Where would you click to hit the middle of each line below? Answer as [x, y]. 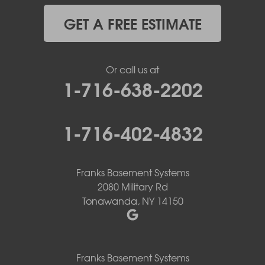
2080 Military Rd [132, 186]
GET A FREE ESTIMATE [132, 23]
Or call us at [132, 69]
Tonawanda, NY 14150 [132, 200]
